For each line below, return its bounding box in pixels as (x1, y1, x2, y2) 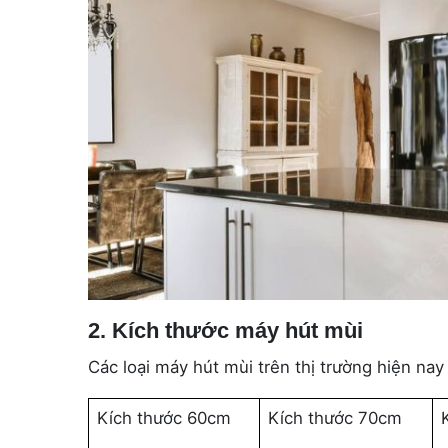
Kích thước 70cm (268, 408, 403, 428)
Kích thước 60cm (97, 408, 232, 428)
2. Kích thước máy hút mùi (88, 318, 363, 343)
